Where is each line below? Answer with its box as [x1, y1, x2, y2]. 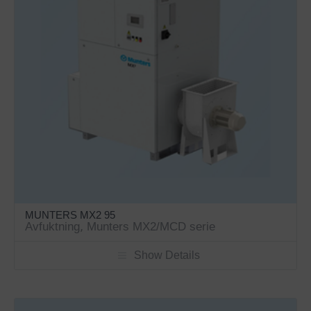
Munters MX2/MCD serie [87, 220, 216, 234]
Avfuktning [25, 220, 81, 234]
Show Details [134, 249, 201, 262]
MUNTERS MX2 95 [25, 209, 116, 221]
